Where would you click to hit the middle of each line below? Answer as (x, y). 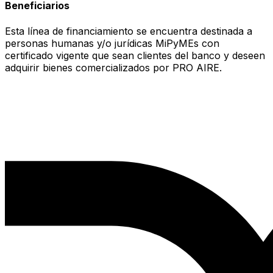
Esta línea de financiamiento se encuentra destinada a (129, 31)
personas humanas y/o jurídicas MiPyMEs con (112, 43)
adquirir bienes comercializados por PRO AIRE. (113, 67)
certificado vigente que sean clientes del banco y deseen (135, 55)
